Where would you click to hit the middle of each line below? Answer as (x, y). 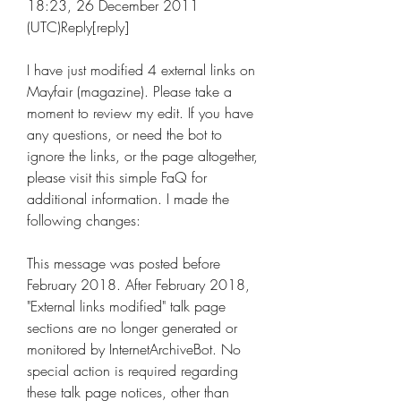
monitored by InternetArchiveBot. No (134, 349)
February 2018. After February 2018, (138, 285)
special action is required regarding (132, 371)
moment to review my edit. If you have (140, 113)
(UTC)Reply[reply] (78, 27)
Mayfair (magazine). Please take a (129, 91)
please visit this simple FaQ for (117, 177)
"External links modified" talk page (126, 306)
